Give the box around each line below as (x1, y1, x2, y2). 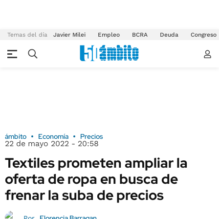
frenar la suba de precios (5, 186, 164, 204)
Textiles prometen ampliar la (5, 153, 188, 172)
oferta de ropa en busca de (5, 170, 178, 188)
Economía (38, 132, 68, 141)
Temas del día (7, 31, 47, 38)
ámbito (5, 132, 26, 141)
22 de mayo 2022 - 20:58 (5, 139, 99, 148)
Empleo (98, 31, 120, 38)
